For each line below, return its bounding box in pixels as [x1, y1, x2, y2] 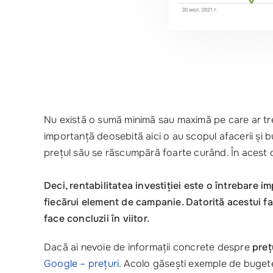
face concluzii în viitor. [44, 212, 149, 225]
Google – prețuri [44, 257, 119, 270]
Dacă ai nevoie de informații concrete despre [44, 241, 252, 253]
